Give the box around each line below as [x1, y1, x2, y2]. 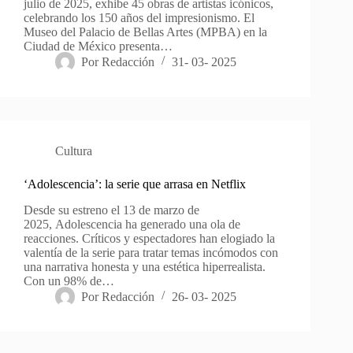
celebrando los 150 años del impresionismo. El [24, 10, 255, 24]
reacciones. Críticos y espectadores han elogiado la [24, 231, 275, 245]
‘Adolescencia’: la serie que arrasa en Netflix [24, 176, 246, 191]
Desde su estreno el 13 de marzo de [24, 203, 199, 217]
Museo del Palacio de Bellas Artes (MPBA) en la [24, 24, 267, 39]
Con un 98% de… [24, 273, 114, 288]
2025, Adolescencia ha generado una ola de [24, 217, 240, 231]
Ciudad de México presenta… [24, 39, 173, 53]
